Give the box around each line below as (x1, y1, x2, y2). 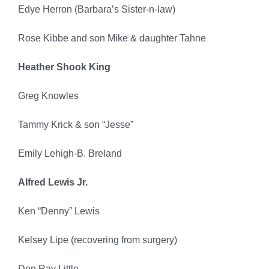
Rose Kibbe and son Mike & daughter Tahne (17, 33, 206, 44)
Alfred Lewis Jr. (17, 177, 88, 188)
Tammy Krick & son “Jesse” (17, 119, 133, 130)
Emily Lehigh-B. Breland (17, 148, 122, 159)
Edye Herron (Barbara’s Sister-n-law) (17, 4, 175, 15)
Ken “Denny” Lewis (17, 206, 100, 217)
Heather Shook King (17, 62, 110, 73)
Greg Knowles (17, 91, 79, 101)
